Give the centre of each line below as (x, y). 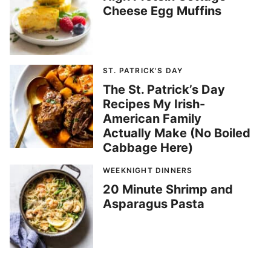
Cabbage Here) (148, 148)
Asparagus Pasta (154, 204)
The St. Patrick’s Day (164, 90)
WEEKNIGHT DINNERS (148, 171)
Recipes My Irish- (154, 104)
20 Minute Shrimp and (168, 190)
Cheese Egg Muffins (162, 11)
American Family (152, 119)
